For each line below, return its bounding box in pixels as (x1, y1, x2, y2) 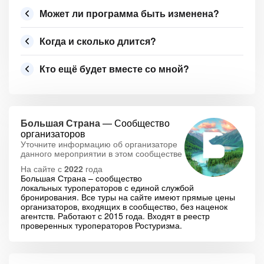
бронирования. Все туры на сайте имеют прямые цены (21, 191, 235, 203)
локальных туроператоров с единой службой (21, 181, 194, 193)
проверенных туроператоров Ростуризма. (21, 219, 182, 231)
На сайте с (21, 163, 64, 174)
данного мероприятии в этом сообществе (21, 147, 182, 159)
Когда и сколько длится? (39, 34, 156, 48)
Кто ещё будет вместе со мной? (39, 62, 189, 75)
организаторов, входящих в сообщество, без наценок (21, 200, 227, 212)
